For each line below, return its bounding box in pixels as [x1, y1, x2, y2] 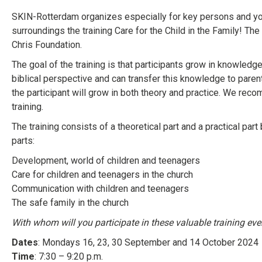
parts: [12, 135, 35, 146]
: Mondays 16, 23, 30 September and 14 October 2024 [38, 237, 258, 248]
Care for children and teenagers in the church [12, 169, 193, 180]
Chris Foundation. [12, 39, 82, 50]
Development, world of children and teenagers [12, 155, 200, 166]
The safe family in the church [12, 197, 129, 208]
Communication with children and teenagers [12, 183, 189, 194]
